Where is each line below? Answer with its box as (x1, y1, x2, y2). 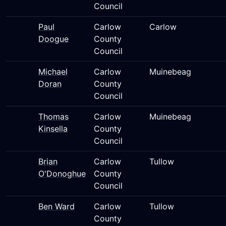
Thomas (38, 111, 69, 122)
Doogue (38, 34, 69, 44)
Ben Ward (38, 201, 75, 211)
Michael (38, 67, 68, 77)
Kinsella (38, 124, 68, 134)
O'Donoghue (38, 168, 86, 179)
